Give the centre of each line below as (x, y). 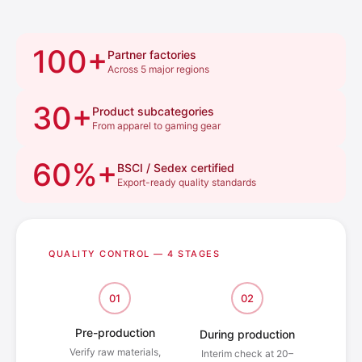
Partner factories (152, 55)
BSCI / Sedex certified (176, 168)
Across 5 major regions (158, 69)
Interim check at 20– (247, 354)
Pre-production (115, 333)
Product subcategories (153, 112)
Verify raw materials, (115, 352)
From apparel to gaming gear (156, 126)
